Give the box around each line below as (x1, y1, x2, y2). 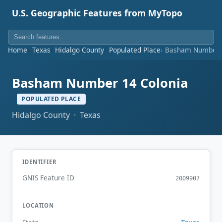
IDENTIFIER (22, 158, 56, 166)
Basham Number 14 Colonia (12, 74, 188, 92)
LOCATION (22, 202, 55, 210)
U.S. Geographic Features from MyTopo (12, 7, 182, 19)
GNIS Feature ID (22, 173, 74, 183)
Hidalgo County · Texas (12, 109, 101, 120)
